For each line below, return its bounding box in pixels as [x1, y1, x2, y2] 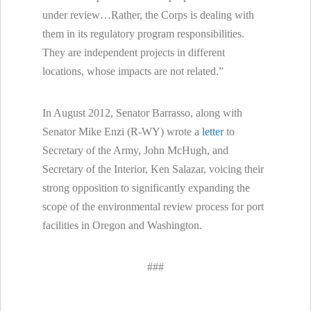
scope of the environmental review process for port [42, 200, 264, 212]
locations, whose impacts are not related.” [42, 65, 224, 77]
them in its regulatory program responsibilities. [42, 27, 247, 40]
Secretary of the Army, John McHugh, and [42, 144, 228, 156]
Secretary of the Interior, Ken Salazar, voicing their [42, 162, 264, 175]
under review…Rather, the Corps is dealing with [42, 8, 254, 21]
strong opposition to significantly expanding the [42, 181, 250, 194]
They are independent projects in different [42, 46, 225, 58]
